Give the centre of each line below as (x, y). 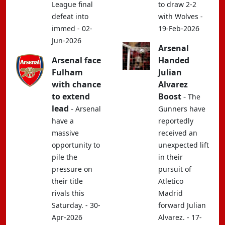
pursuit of (175, 169)
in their (171, 157)
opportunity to (76, 145)
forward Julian (182, 205)
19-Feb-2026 (179, 28)
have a (63, 121)
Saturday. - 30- (76, 205)
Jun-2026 (67, 40)
